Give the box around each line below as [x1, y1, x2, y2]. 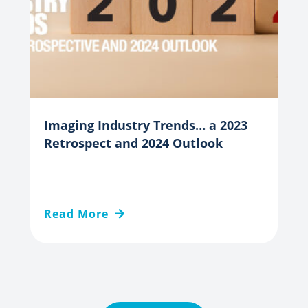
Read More [44, 206, 109, 222]
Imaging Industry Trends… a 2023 [44, 117, 247, 134]
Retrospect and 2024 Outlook [44, 135, 223, 152]
